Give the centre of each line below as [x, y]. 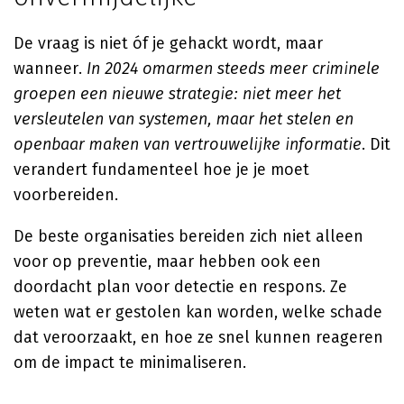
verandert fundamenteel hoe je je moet [161, 170]
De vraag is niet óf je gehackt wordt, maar [168, 43]
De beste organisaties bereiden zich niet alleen [188, 236]
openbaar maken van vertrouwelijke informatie [188, 144]
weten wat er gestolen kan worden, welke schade [198, 312]
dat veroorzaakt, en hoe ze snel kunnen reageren [198, 337]
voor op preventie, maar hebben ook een [167, 262]
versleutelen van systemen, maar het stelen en [184, 119]
